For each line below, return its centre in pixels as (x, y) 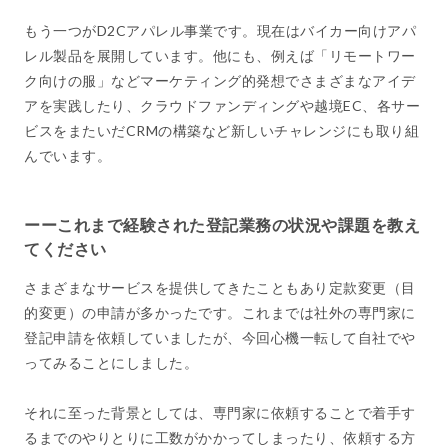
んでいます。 (67, 155)
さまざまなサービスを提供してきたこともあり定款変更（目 (220, 287)
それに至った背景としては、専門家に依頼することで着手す (220, 412)
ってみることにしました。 (111, 362)
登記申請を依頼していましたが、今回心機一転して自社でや (220, 337)
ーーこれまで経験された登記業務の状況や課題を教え (222, 224)
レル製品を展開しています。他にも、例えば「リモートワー (220, 55)
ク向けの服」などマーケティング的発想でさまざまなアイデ (220, 80)
